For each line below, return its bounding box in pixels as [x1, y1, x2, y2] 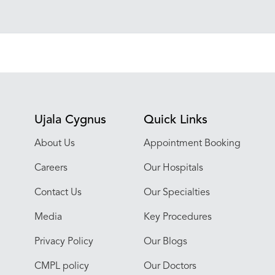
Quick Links [144, 114, 208, 126]
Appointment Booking [144, 139, 241, 149]
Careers [34, 163, 68, 173]
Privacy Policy [34, 237, 93, 247]
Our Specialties [144, 188, 211, 198]
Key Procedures [144, 212, 212, 222]
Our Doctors [144, 261, 197, 271]
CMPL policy [34, 261, 89, 271]
